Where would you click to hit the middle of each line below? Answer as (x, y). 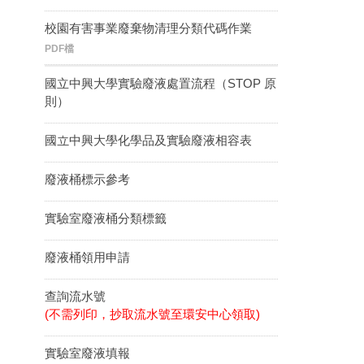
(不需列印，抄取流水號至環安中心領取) (152, 314)
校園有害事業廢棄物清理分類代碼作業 (148, 28)
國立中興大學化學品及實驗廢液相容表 (148, 140)
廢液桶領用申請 (87, 257)
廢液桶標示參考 (87, 179)
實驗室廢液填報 (87, 353)
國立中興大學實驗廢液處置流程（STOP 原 (160, 83)
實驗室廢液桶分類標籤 (106, 218)
